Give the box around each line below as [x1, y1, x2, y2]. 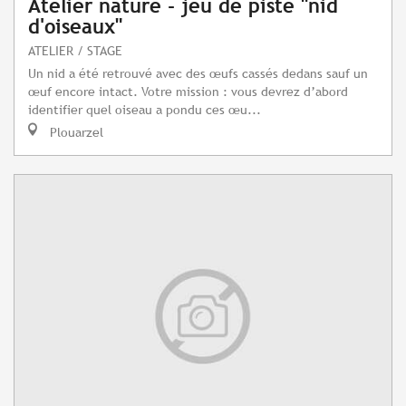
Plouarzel [46, 124, 103, 140]
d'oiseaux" [28, 15, 122, 39]
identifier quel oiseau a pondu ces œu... [28, 101, 261, 118]
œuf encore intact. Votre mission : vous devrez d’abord [28, 83, 348, 100]
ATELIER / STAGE [28, 43, 122, 59]
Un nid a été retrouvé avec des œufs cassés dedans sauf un [28, 65, 368, 82]
